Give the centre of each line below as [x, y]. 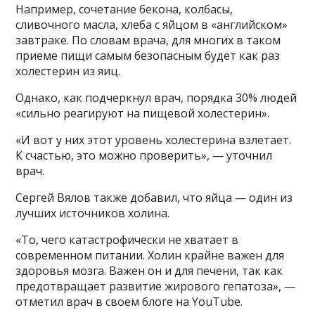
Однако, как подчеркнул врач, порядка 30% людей [156, 97]
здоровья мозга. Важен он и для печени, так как [149, 270]
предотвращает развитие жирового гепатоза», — [156, 286]
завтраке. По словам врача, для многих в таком [148, 40]
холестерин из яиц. [68, 71]
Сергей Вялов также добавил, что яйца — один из [154, 197]
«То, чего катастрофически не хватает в [127, 239]
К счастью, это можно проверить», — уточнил [144, 155]
